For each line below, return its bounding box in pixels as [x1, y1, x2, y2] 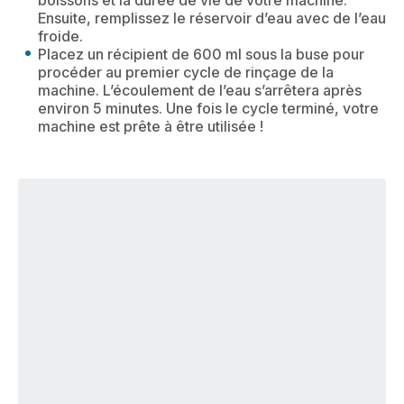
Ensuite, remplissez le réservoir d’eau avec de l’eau [38, 9, 386, 28]
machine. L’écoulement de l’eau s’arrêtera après [38, 81, 362, 100]
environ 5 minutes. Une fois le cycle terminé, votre [38, 99, 379, 118]
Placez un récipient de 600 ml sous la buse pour [38, 45, 364, 64]
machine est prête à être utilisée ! [38, 117, 263, 136]
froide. [38, 27, 83, 46]
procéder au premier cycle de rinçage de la [38, 63, 334, 82]
